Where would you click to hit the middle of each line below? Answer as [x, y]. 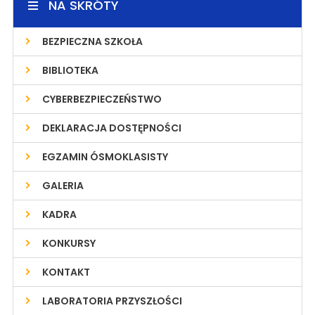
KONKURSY [69, 243]
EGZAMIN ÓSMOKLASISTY [105, 157]
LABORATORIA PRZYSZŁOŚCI [112, 301]
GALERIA [63, 186]
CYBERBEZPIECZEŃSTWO [102, 99]
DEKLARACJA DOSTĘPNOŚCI [111, 128]
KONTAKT [66, 272]
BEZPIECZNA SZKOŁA [92, 41]
